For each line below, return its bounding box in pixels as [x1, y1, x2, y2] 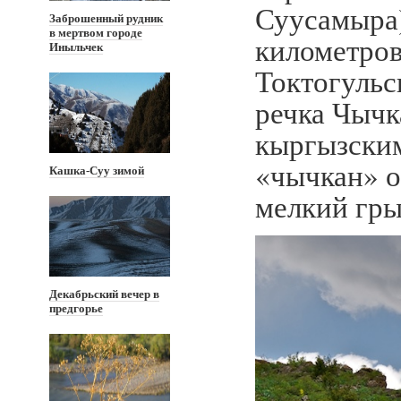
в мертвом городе [49, 26, 142, 39]
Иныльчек [49, 40, 103, 54]
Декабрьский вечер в [49, 287, 159, 301]
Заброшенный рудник [49, 12, 163, 25]
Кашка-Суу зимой [49, 164, 144, 177]
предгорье [49, 302, 103, 315]
